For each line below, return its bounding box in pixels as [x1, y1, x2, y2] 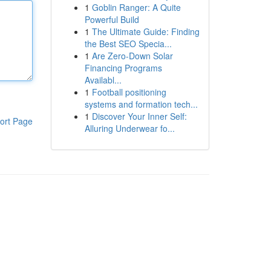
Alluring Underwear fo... [84, 122, 175, 134]
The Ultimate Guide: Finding [91, 25, 200, 38]
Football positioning [91, 86, 166, 98]
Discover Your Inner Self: [91, 110, 187, 122]
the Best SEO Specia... [84, 38, 172, 50]
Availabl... [84, 74, 122, 86]
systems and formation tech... [84, 98, 198, 110]
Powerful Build [84, 13, 139, 25]
